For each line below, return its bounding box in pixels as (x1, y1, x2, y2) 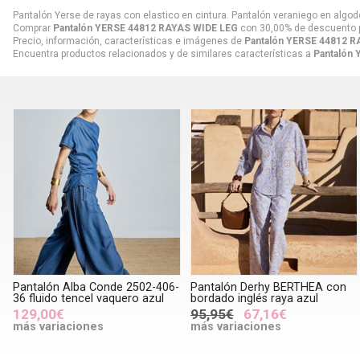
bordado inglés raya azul (190, 292, 318, 306)
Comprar (13, 22, 53, 34)
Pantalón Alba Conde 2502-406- (13, 280, 179, 295)
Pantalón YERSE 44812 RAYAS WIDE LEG (53, 22, 238, 34)
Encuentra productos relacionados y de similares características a (13, 47, 313, 59)
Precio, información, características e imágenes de (13, 35, 244, 47)
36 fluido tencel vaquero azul (13, 292, 164, 306)
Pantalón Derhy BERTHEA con (190, 280, 346, 295)
